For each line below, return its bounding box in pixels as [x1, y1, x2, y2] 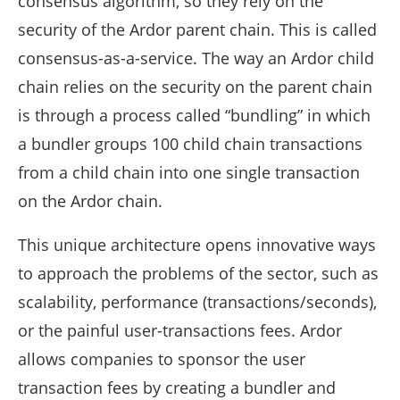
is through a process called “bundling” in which [18, 104, 371, 127]
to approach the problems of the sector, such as [18, 262, 379, 285]
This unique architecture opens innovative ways [18, 234, 376, 256]
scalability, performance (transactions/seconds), [18, 291, 377, 313]
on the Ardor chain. [18, 190, 162, 212]
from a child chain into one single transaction [18, 162, 360, 184]
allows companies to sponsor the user [18, 348, 305, 371]
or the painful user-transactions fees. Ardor [18, 320, 342, 342]
